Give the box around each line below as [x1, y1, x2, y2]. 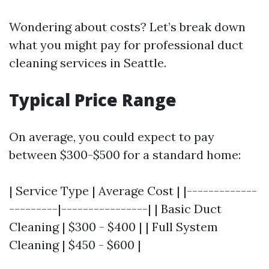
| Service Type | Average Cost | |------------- [9, 183, 257, 199]
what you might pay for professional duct [9, 37, 243, 53]
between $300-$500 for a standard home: [9, 147, 241, 163]
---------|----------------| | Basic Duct [9, 201, 222, 217]
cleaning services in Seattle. [9, 55, 166, 71]
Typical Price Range [9, 88, 177, 112]
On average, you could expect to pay [9, 129, 214, 145]
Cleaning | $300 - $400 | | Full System [9, 219, 218, 235]
